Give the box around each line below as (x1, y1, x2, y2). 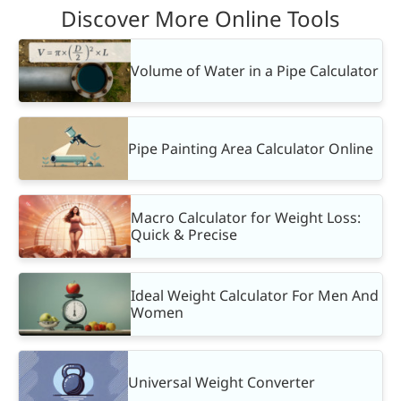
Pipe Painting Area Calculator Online (128, 138, 374, 158)
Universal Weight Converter (128, 371, 316, 392)
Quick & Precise (131, 225, 237, 245)
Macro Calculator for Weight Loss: (131, 208, 361, 228)
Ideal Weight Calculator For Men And (131, 286, 379, 306)
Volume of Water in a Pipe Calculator (131, 60, 379, 81)
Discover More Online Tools (61, 3, 340, 33)
